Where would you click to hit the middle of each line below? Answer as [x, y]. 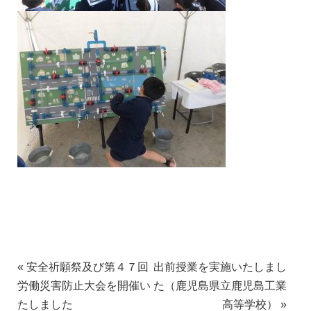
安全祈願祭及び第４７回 [86, 267]
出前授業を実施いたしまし [220, 267]
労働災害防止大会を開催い [84, 286]
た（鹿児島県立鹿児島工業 [220, 286]
